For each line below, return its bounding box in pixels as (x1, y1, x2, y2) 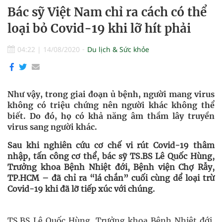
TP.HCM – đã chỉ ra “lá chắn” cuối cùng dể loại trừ (7, 173, 215, 183)
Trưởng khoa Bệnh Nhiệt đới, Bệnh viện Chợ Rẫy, (7, 162, 215, 172)
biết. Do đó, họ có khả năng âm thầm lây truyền (7, 111, 215, 121)
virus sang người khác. (7, 122, 97, 132)
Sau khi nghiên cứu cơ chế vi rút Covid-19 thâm (7, 140, 215, 150)
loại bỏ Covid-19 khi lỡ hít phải (7, 21, 191, 36)
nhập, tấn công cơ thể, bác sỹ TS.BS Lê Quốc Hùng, (7, 151, 215, 161)
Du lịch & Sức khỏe (87, 45, 149, 54)
